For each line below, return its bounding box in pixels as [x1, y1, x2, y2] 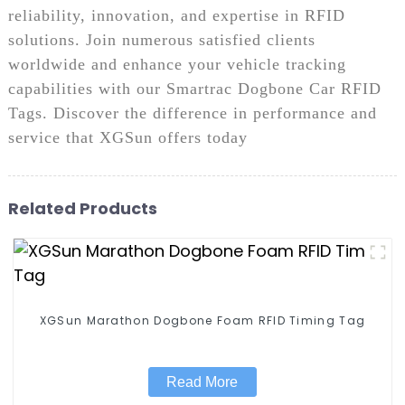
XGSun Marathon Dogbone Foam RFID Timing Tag [154, 312, 366, 328]
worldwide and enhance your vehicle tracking [7, 54, 346, 73]
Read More [166, 373, 239, 390]
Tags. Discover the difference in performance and [7, 103, 377, 122]
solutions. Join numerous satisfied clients [7, 30, 316, 49]
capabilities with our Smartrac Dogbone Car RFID [7, 79, 381, 98]
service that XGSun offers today [7, 127, 248, 146]
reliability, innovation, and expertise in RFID [7, 5, 345, 24]
